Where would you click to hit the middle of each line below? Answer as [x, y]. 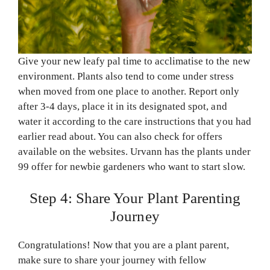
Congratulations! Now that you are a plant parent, [124, 245]
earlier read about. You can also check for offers [121, 136]
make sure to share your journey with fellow [112, 260]
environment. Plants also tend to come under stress [126, 76]
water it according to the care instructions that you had [135, 121]
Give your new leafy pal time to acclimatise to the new [134, 61]
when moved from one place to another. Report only [129, 91]
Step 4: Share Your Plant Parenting [135, 198]
